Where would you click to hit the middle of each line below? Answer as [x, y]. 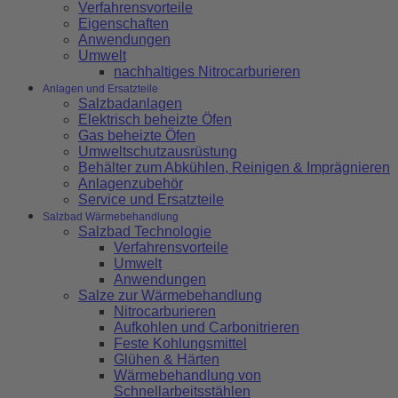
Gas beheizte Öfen [137, 136]
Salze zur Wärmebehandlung [170, 296]
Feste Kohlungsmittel [180, 344]
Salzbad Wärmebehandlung [111, 217]
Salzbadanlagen [130, 104]
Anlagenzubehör [131, 184]
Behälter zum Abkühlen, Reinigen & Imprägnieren [234, 168]
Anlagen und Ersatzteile [100, 89]
